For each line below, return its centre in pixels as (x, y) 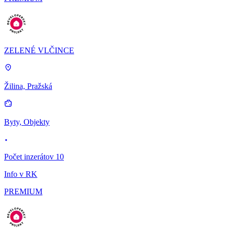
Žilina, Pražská (28, 86)
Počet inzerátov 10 (34, 156)
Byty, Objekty (27, 122)
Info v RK (21, 174)
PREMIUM (23, 191)
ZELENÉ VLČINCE (39, 50)
